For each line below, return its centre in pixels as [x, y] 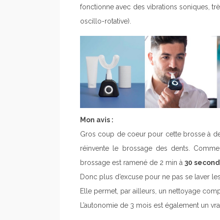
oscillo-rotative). [106, 21]
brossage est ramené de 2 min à [132, 162]
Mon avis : [97, 120]
